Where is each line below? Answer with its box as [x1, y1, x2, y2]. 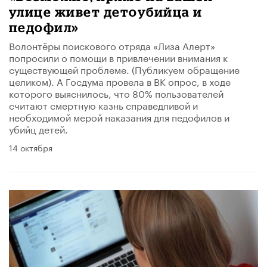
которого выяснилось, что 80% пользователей [9, 85, 223, 100]
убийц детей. [9, 120, 68, 136]
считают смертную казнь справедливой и [9, 97, 198, 112]
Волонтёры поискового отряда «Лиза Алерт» [9, 37, 215, 52]
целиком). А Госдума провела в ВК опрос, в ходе [9, 73, 231, 88]
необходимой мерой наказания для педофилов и [9, 108, 229, 124]
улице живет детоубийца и [9, 4, 203, 19]
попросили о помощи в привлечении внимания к [9, 49, 228, 64]
